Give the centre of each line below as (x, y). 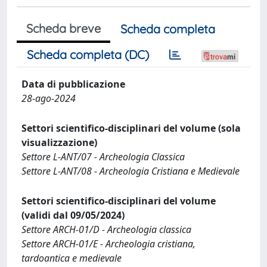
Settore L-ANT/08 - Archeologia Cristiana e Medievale (131, 171)
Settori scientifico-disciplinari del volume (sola (131, 128)
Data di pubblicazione (73, 84)
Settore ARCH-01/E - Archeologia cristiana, (108, 244)
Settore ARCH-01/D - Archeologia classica (106, 229)
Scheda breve (63, 28)
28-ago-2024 (49, 98)
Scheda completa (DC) (88, 55)
